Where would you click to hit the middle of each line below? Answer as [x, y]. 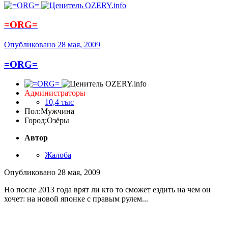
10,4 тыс [59, 102]
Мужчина [58, 111]
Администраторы [55, 93]
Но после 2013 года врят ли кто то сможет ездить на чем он [107, 190]
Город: [36, 121]
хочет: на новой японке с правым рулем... [76, 199]
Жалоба [58, 155]
